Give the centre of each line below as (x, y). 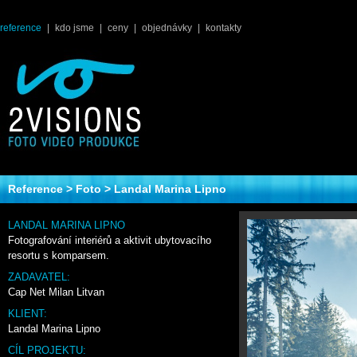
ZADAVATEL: (39, 277)
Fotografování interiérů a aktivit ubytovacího (110, 240)
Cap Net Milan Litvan (56, 292)
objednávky (167, 28)
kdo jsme (75, 28)
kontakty (224, 28)
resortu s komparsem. (59, 255)
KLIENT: (27, 314)
